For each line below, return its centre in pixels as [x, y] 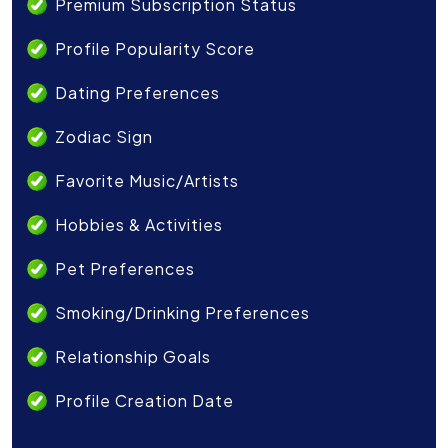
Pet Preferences [125, 269]
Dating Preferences [137, 93]
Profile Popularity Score [155, 49]
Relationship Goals [133, 357]
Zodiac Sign [104, 137]
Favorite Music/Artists [147, 181]
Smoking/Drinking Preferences [182, 313]
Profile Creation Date [144, 401]
